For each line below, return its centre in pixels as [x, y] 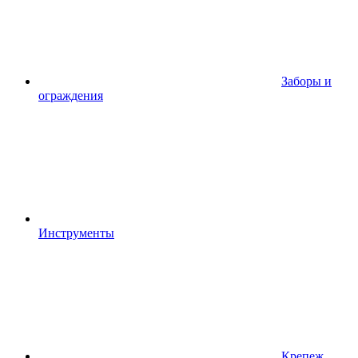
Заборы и [306, 81]
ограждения [71, 95]
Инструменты [76, 233]
